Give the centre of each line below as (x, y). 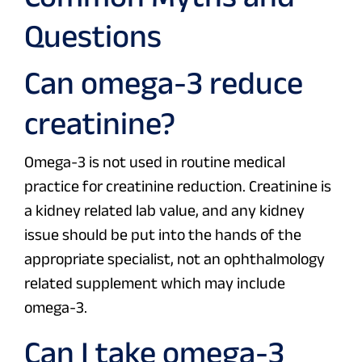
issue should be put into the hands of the (163, 235)
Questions (93, 36)
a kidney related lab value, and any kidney (164, 210)
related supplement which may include (155, 283)
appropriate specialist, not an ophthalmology (175, 259)
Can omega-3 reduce (164, 83)
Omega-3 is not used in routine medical (155, 162)
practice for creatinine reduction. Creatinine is (178, 186)
